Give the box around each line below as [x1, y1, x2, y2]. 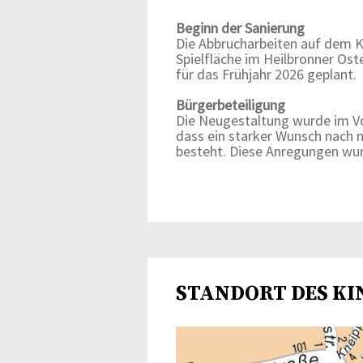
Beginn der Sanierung [176, 19, 305, 37]
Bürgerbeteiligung [176, 96, 288, 114]
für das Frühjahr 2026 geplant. [176, 65, 357, 83]
